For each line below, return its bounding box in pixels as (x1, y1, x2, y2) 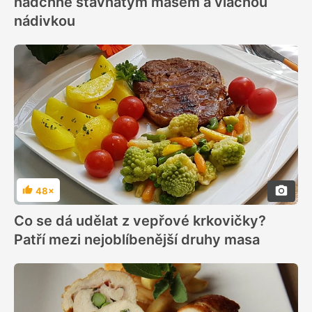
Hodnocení (22, 190, 70, 202)
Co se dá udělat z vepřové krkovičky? (14, 212, 266, 229)
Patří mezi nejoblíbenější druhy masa (14, 231, 260, 248)
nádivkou (14, 12, 75, 29)
